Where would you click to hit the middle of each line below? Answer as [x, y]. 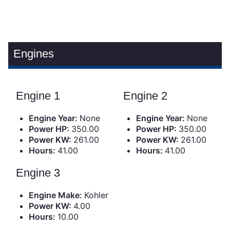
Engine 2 [146, 96]
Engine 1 [38, 96]
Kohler [97, 195]
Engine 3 [38, 173]
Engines [34, 54]
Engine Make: [57, 195]
